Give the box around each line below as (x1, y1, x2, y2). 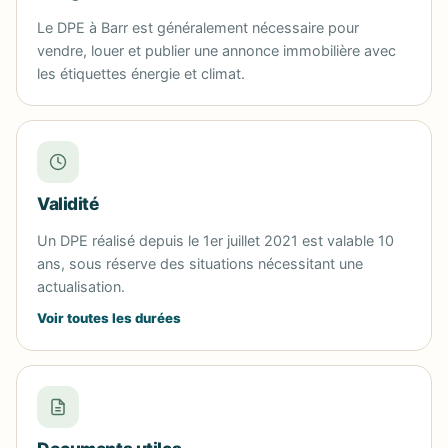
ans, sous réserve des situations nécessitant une (37, 255, 363, 272)
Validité (37, 193, 99, 214)
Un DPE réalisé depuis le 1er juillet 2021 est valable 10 (37, 232, 394, 249)
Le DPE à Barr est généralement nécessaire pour (37, 19, 359, 36)
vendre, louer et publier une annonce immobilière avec (37, 42, 396, 59)
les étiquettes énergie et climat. (37, 65, 245, 82)
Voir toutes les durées (37, 310, 181, 326)
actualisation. (37, 278, 125, 295)
